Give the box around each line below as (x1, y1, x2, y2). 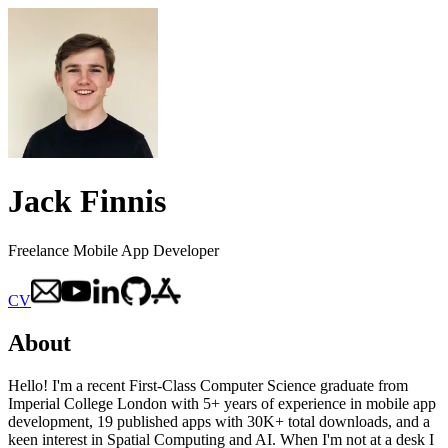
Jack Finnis (8, 183, 166, 220)
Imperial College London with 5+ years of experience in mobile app (8, 394, 436, 412)
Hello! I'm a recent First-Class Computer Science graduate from (8, 376, 408, 394)
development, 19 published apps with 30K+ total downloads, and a (8, 412, 430, 430)
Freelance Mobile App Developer (8, 241, 219, 259)
